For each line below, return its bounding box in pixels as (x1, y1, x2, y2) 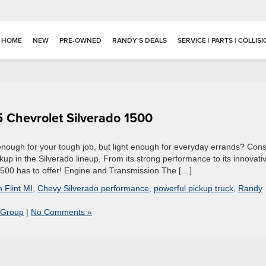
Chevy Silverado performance (37, 183, 149, 193)
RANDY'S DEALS (112, 35, 167, 46)
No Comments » (31, 207, 92, 217)
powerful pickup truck (154, 183, 233, 193)
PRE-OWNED (59, 35, 102, 46)
